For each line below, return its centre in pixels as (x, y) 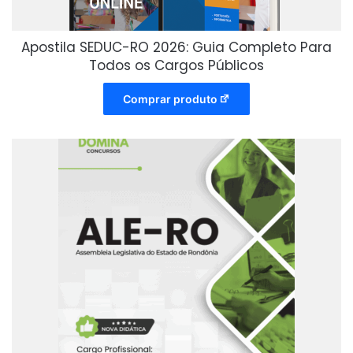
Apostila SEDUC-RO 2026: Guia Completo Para (176, 48)
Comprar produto (170, 99)
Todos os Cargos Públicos (176, 66)
